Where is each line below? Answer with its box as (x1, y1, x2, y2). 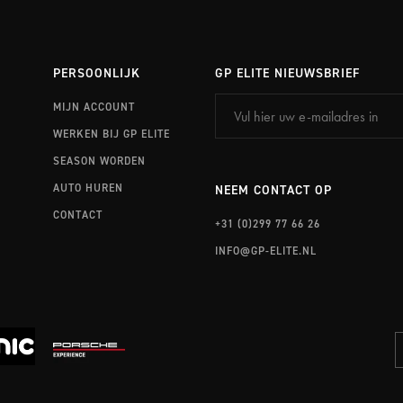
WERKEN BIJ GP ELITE (52, 126, 170, 141)
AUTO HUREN (52, 180, 123, 195)
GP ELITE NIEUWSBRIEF (215, 65, 360, 83)
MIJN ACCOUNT (52, 99, 135, 114)
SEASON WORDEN (52, 153, 146, 168)
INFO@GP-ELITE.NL (215, 243, 317, 258)
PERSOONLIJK (52, 65, 140, 83)
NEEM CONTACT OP (215, 182, 332, 200)
